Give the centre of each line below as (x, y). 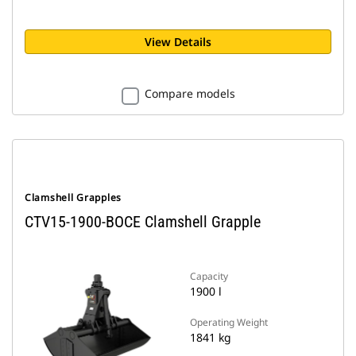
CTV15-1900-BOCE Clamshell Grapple (143, 222)
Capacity (209, 276)
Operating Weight (229, 322)
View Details (178, 42)
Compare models (190, 93)
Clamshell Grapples (73, 197)
